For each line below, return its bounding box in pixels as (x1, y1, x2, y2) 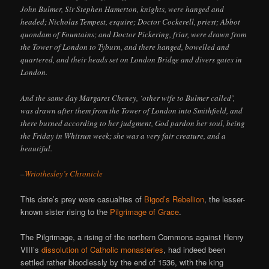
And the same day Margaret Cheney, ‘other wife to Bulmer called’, (20, 92, 235, 103)
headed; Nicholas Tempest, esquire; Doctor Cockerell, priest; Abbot (20, 16, 241, 28)
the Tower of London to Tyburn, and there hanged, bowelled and (20, 41, 230, 53)
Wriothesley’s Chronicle (25, 168, 103, 179)
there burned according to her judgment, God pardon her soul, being (20, 117, 246, 128)
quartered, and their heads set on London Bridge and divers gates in (20, 54, 243, 65)
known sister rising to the (20, 205, 110, 217)
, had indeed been (163, 243, 226, 255)
